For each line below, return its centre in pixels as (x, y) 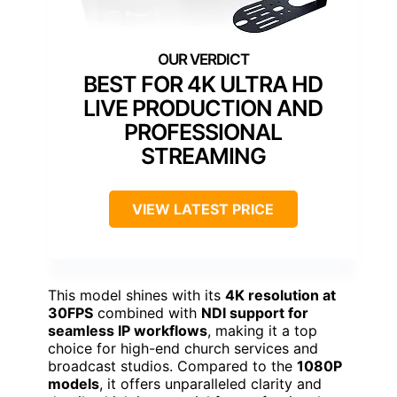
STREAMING (203, 156)
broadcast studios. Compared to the (172, 366)
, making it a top (262, 331)
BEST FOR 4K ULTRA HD (203, 85)
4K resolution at (280, 296)
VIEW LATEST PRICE (203, 210)
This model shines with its (136, 296)
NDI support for (255, 313)
